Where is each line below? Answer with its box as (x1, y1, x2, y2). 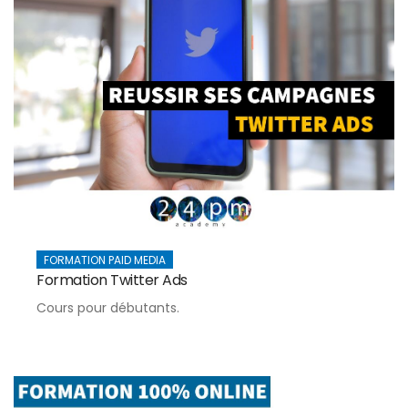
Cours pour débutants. (36, 298, 179, 317)
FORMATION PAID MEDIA (44, 251, 166, 268)
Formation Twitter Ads (36, 269, 188, 291)
